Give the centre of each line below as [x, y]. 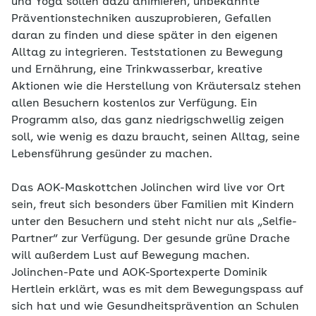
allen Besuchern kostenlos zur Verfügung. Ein [134, 103]
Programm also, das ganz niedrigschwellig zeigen [148, 120]
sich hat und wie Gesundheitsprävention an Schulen [155, 306]
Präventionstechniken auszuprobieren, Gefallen [141, 19]
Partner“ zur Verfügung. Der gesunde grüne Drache [151, 239]
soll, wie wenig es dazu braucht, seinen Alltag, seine [156, 137]
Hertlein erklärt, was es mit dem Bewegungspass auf [157, 290]
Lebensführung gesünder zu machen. [112, 154]
